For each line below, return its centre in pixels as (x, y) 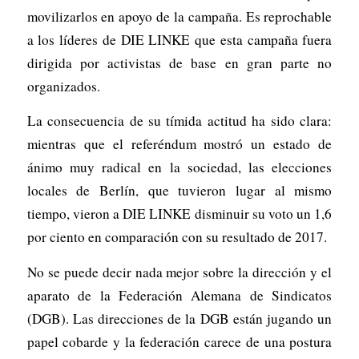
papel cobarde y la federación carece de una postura (179, 341)
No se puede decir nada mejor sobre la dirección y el (179, 272)
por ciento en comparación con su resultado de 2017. (177, 237)
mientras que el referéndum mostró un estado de (179, 144)
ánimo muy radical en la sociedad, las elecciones (179, 167)
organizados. (63, 86)
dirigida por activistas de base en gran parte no (179, 63)
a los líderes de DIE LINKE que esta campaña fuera (179, 39)
